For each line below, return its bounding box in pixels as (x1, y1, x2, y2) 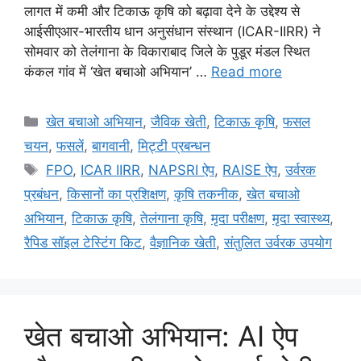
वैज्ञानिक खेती (150, 234, 216, 251)
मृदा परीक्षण (211, 210, 264, 226)
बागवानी (92, 137, 130, 154)
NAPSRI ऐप (148, 161, 215, 178)
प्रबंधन (24, 185, 59, 202)
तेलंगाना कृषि (140, 210, 203, 226)
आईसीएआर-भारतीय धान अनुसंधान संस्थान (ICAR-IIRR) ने (24, 23, 321, 39)
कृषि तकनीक (174, 185, 239, 202)
